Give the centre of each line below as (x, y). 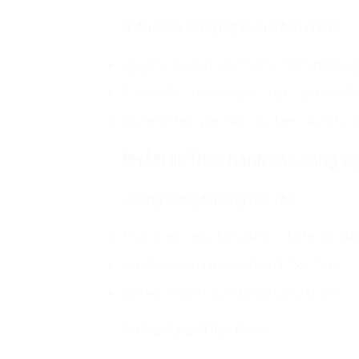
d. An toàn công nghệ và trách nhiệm (231, 28)
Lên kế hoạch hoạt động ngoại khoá (229, 292)
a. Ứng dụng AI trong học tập (210, 200)
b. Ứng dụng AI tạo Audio (195, 329)
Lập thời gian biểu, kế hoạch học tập (229, 264)
